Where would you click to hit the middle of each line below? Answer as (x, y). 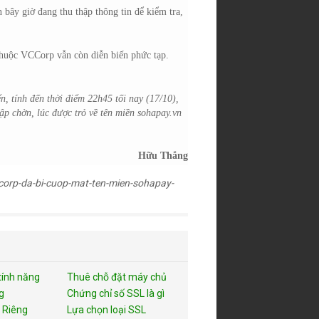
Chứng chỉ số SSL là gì (116, 293)
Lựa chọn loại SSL (106, 310)
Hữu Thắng (163, 156)
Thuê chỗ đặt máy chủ (117, 277)
